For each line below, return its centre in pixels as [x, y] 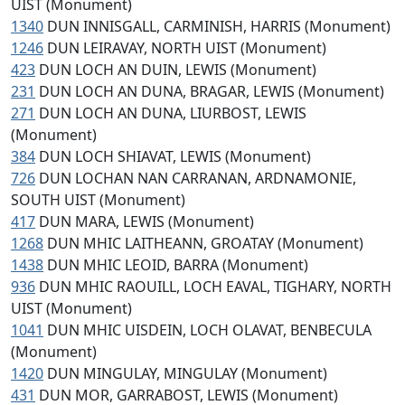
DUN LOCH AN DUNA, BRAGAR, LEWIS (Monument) [212, 91]
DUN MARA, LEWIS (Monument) [146, 221]
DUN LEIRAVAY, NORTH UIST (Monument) [187, 48]
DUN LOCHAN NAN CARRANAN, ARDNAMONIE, [198, 178]
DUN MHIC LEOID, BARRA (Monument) [178, 265]
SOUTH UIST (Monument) [98, 200]
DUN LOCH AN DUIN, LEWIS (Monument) [178, 70]
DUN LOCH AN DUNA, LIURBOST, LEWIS [173, 113]
